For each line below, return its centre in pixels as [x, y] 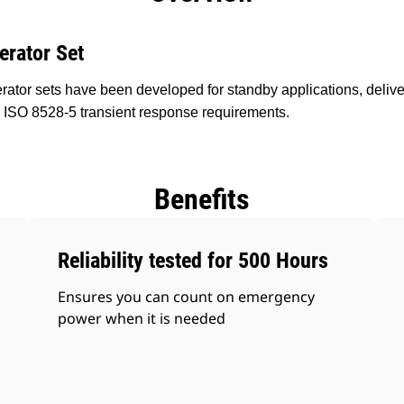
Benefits [202, 199]
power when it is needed [142, 318]
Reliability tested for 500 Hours [193, 261]
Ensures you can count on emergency [187, 297]
